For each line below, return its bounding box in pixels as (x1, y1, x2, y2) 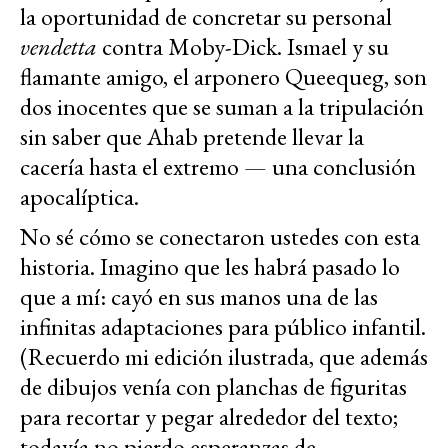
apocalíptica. (20, 181, 139, 213)
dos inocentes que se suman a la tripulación (20, 91, 424, 123)
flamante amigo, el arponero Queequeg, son (20, 61, 427, 93)
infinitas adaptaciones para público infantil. (20, 311, 426, 343)
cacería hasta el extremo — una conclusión (20, 151, 416, 183)
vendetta (20, 31, 97, 63)
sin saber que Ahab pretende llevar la (20, 121, 364, 153)
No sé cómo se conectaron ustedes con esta (20, 221, 420, 253)
